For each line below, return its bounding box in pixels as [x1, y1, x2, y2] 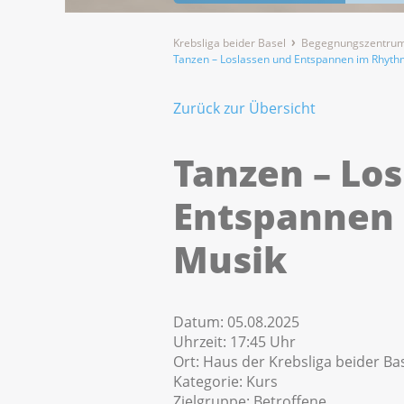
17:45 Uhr [230, 332, 296, 353]
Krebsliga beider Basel [173, 35, 286, 51]
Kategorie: [173, 372, 246, 392]
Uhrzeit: [173, 332, 230, 353]
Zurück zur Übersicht [173, 98, 316, 119]
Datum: [173, 312, 227, 333]
